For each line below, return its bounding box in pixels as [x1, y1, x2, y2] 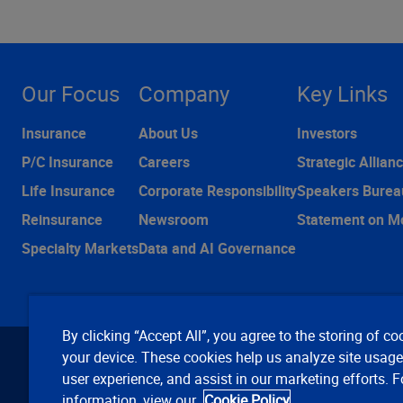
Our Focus [22, 78, 120, 108]
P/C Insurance [22, 151, 113, 172]
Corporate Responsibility [139, 180, 297, 201]
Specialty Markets [22, 237, 139, 258]
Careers [139, 151, 190, 172]
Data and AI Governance [139, 237, 296, 258]
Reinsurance [22, 209, 103, 229]
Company [139, 78, 229, 108]
